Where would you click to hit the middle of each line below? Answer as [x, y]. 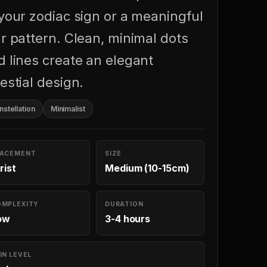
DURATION [124, 204]
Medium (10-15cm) [147, 168]
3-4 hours [128, 219]
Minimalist [68, 109]
